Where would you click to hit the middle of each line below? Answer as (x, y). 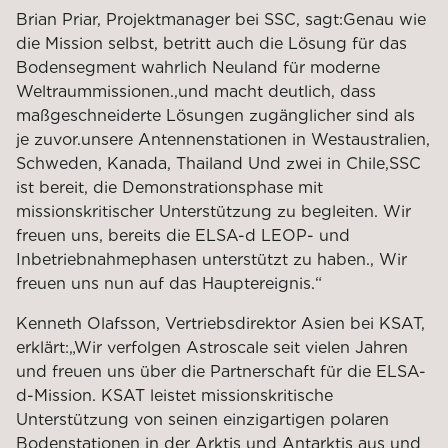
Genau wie (384, 19)
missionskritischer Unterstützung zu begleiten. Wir (213, 211)
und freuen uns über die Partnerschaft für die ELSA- (221, 371)
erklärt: (42, 347)
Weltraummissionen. (95, 91)
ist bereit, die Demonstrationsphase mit (169, 187)
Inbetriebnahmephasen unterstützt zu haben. (193, 259)
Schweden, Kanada (91, 163)
